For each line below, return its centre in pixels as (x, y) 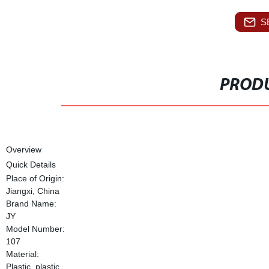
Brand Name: (31, 204)
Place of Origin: (35, 178)
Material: (22, 254)
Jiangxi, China (32, 191)
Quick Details (31, 165)
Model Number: (35, 229)
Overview (23, 150)
